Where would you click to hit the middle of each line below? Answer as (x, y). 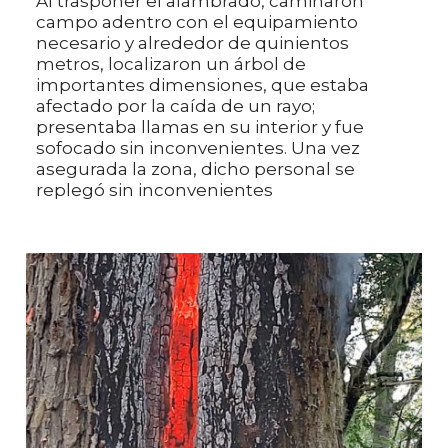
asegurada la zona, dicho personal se (195, 168)
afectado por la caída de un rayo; (175, 105)
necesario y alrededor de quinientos (192, 42)
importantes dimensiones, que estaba (202, 84)
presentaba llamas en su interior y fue (200, 126)
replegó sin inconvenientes (154, 189)
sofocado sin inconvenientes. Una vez (198, 147)
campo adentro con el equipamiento (197, 21)
